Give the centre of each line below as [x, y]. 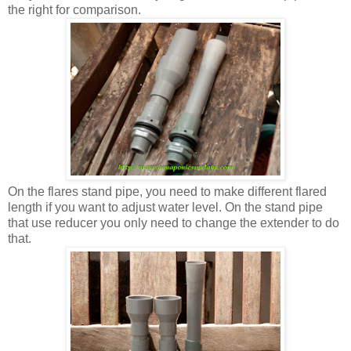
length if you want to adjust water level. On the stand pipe [165, 208]
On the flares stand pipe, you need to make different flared [167, 192]
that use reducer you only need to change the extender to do [174, 223]
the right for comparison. [74, 10]
